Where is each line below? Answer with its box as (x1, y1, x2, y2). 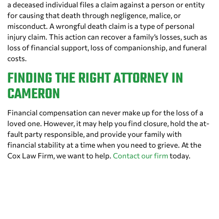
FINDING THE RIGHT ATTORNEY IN (7, 67, 183, 90)
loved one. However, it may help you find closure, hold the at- (7, 119, 209, 128)
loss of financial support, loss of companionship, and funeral (7, 43, 207, 52)
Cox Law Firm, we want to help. (7, 151, 113, 160)
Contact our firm (113, 151, 168, 160)
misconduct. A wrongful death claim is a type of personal (7, 22, 195, 31)
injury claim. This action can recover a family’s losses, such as (7, 32, 207, 42)
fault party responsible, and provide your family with (7, 130, 182, 139)
